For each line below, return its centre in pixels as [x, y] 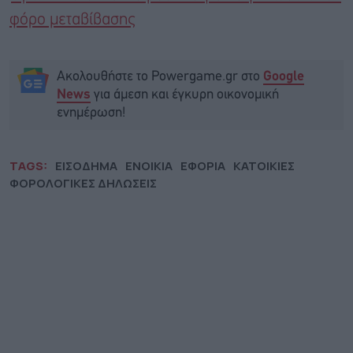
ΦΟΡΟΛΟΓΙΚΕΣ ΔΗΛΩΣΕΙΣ [83, 183]
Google [284, 76]
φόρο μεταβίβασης [72, 20]
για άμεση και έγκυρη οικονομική [185, 95]
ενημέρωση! [91, 113]
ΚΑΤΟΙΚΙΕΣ [264, 165]
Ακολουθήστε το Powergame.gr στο [160, 76]
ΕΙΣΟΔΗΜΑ [86, 165]
